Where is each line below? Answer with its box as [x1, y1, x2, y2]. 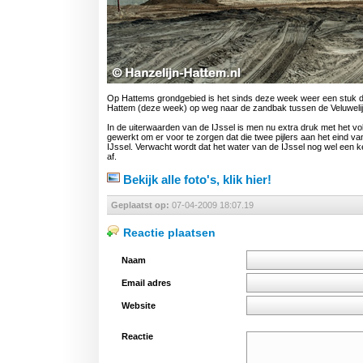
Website [122, 301, 156, 310]
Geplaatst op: [111, 200, 169, 210]
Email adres [122, 278, 171, 288]
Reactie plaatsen [120, 226, 216, 239]
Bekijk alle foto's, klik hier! [120, 173, 271, 186]
